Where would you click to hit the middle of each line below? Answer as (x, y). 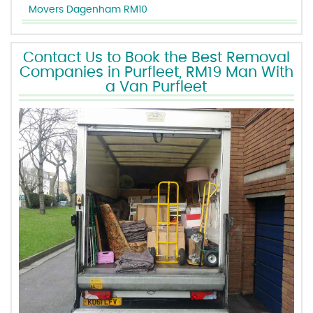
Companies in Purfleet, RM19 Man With (156, 72)
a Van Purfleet (156, 87)
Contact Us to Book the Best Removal (156, 58)
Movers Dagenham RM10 (88, 10)
